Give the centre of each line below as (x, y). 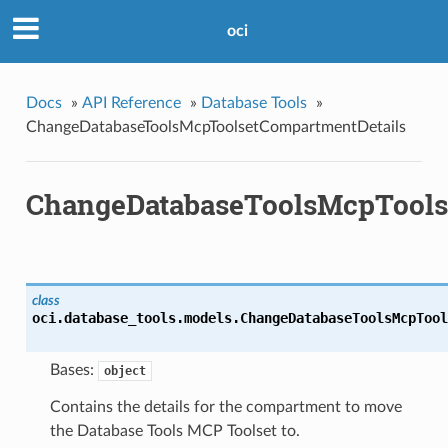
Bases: (73, 370)
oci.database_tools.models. (135, 318)
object (124, 371)
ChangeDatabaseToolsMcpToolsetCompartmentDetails (215, 126)
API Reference (131, 102)
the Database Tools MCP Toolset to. (174, 431)
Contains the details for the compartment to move (225, 407)
